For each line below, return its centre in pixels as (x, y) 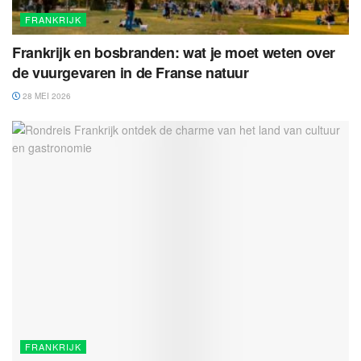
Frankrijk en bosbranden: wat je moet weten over (174, 52)
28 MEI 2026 (46, 95)
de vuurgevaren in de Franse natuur (131, 72)
